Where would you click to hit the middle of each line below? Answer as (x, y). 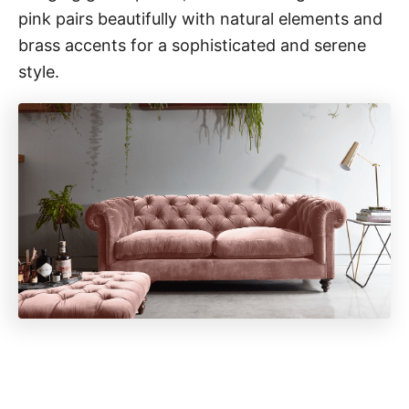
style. (39, 71)
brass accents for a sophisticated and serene (192, 45)
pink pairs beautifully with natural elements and (200, 18)
